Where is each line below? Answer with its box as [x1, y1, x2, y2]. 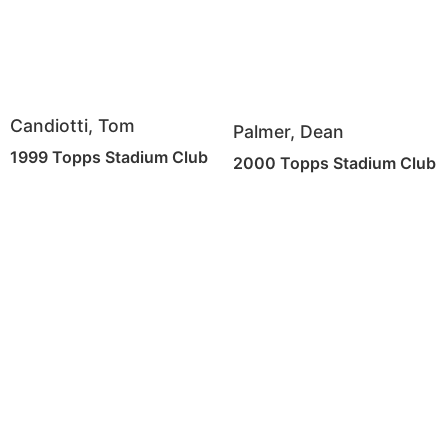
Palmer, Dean [232, 121, 344, 143]
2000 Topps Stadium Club [232, 153, 436, 174]
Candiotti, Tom [10, 115, 135, 137]
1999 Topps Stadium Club [10, 146, 208, 167]
